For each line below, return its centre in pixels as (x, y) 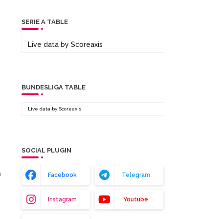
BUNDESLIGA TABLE (53, 87)
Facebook (62, 175)
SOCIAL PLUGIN (46, 150)
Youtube (136, 199)
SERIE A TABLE (44, 22)
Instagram (62, 199)
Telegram (136, 175)
